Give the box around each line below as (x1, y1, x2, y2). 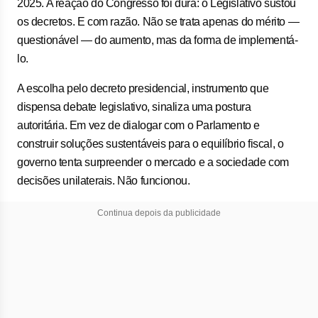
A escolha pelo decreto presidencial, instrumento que (17, 82, 269, 94)
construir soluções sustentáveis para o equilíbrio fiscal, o (17, 138, 284, 150)
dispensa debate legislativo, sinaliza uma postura (17, 101, 251, 113)
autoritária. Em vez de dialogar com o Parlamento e (17, 119, 261, 131)
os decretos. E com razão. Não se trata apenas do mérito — (17, 16, 300, 28)
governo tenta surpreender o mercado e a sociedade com (17, 156, 289, 168)
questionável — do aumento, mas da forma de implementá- (17, 34, 298, 46)
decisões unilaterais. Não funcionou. (17, 175, 190, 187)
